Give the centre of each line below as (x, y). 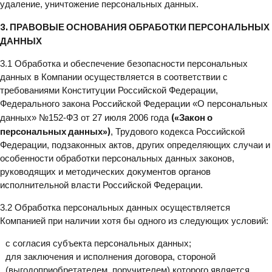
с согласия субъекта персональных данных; (98, 243)
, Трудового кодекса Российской (178, 131)
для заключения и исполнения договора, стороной (110, 257)
